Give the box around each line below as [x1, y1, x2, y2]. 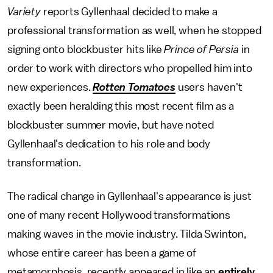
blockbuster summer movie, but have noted [7, 119, 214, 131]
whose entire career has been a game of [7, 247, 196, 259]
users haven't [175, 82, 243, 93]
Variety [7, 6, 41, 18]
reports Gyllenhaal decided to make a [40, 6, 218, 18]
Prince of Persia [164, 44, 239, 55]
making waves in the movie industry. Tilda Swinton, [7, 229, 246, 240]
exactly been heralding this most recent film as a [7, 101, 235, 112]
